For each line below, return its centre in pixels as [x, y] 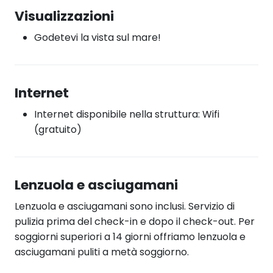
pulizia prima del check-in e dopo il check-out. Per [135, 221]
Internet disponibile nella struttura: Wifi [127, 114]
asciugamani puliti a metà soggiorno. [102, 252]
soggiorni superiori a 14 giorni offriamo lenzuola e [130, 236]
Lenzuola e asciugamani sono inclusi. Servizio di [125, 206]
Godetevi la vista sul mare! [97, 37]
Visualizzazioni [64, 16]
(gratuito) [58, 129]
